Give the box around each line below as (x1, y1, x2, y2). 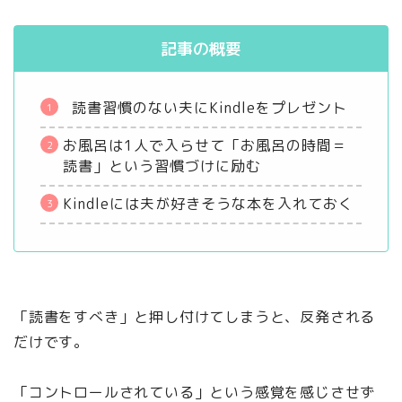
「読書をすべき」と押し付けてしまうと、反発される (13, 307, 376, 328)
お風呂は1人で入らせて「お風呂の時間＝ (63, 135, 347, 156)
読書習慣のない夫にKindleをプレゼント (63, 98, 347, 118)
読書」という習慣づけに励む (63, 156, 261, 177)
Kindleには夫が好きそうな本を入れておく (63, 194, 354, 214)
